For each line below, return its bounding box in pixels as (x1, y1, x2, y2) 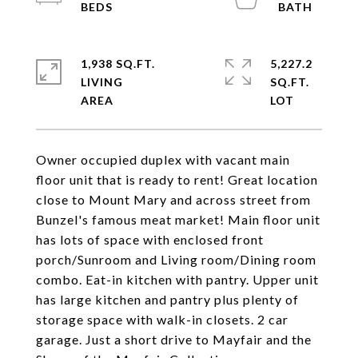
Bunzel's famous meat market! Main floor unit (36, 212, 320, 227)
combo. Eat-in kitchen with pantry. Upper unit (36, 272, 319, 287)
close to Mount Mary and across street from (36, 192, 311, 207)
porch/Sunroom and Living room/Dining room (36, 252, 316, 267)
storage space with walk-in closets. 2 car (36, 312, 288, 327)
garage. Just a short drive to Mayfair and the (36, 332, 312, 347)
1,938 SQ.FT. (81, 57, 155, 70)
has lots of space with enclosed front (36, 232, 264, 247)
